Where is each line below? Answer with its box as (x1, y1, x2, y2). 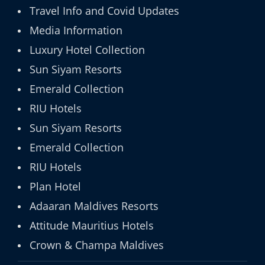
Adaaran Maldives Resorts (30, 199, 159, 213)
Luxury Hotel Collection (30, 43, 145, 57)
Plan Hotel (30, 179, 81, 193)
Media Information (30, 23, 122, 37)
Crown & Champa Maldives (30, 238, 164, 252)
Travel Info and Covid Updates (30, 4, 179, 18)
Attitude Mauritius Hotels (30, 218, 154, 232)
